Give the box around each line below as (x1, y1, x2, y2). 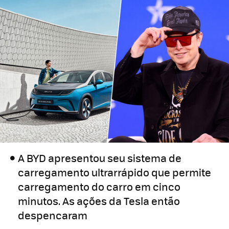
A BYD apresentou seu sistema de (18, 150, 182, 166)
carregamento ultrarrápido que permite (18, 165, 212, 180)
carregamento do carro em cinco (18, 179, 181, 194)
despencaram (18, 208, 88, 223)
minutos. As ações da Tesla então (18, 193, 180, 209)
